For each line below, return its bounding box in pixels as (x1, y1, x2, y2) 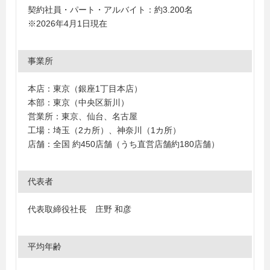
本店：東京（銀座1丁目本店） (28, 84, 142, 93)
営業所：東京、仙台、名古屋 (28, 111, 137, 121)
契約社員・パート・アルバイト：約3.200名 (28, 5, 201, 14)
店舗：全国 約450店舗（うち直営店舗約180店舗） (28, 139, 219, 149)
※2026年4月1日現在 (28, 19, 107, 28)
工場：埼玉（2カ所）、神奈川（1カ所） (28, 125, 181, 135)
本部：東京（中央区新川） (28, 98, 129, 107)
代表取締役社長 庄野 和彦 (28, 204, 131, 214)
